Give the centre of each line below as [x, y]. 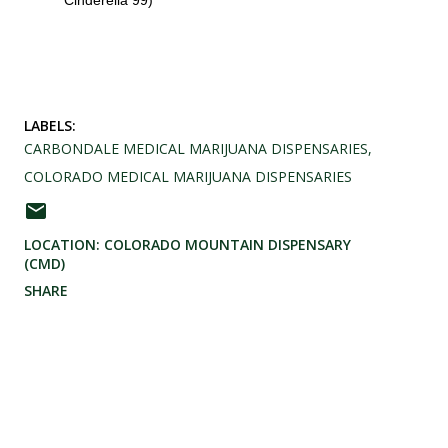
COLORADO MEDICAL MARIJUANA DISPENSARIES [188, 177]
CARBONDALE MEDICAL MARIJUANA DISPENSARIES [196, 149]
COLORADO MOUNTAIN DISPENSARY [227, 245]
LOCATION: [64, 245]
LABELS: [50, 126]
